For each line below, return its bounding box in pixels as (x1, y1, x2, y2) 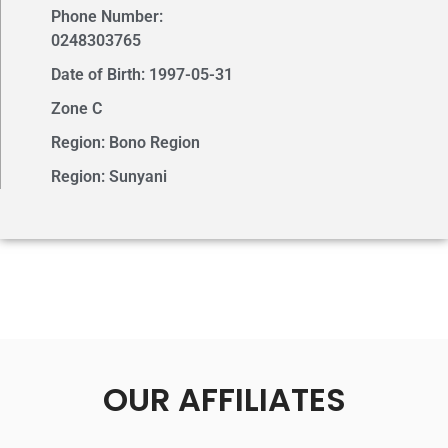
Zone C (51, 99, 102, 119)
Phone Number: (51, 7, 163, 27)
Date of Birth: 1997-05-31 (51, 65, 233, 85)
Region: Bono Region (51, 133, 200, 153)
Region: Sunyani (51, 167, 167, 187)
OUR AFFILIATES (102, 377, 346, 423)
